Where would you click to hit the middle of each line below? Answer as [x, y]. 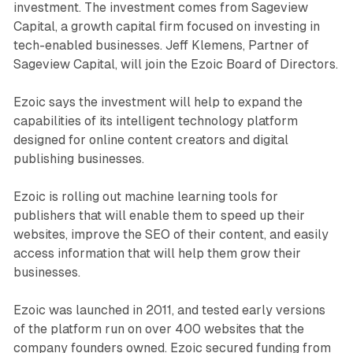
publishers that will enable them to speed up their [159, 215]
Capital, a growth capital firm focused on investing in [166, 26]
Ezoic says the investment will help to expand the [158, 102]
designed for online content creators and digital [150, 139]
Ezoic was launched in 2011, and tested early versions [169, 310]
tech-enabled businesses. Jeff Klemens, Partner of [161, 45]
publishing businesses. [78, 158]
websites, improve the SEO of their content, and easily [171, 234]
